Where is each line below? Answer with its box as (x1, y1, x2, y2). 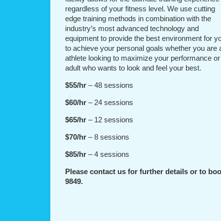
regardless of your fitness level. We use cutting (65, 4, 215, 13)
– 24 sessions (86, 98, 133, 107)
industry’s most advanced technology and (65, 24, 199, 33)
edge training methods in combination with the (65, 14, 211, 23)
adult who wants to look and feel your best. (65, 64, 201, 72)
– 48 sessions (86, 81, 133, 89)
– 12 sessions (86, 115, 133, 124)
